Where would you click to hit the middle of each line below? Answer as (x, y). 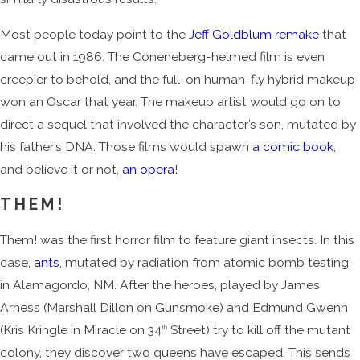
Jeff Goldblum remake (254, 34)
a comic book (293, 146)
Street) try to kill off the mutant (259, 329)
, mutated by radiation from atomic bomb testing (204, 262)
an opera (148, 169)
